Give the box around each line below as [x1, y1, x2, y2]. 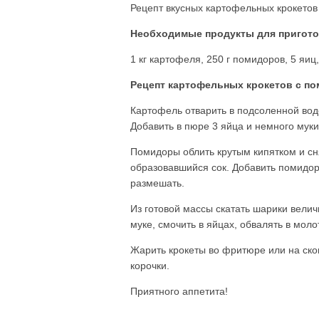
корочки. [130, 260, 169, 271]
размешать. [130, 177, 184, 189]
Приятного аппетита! [130, 286, 228, 297]
